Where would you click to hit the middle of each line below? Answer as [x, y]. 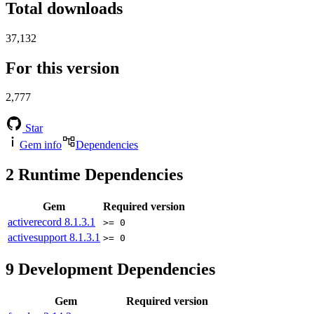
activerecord [36, 222]
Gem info [41, 145]
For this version [62, 68]
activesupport [39, 238]
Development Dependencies [115, 269]
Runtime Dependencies [98, 175]
